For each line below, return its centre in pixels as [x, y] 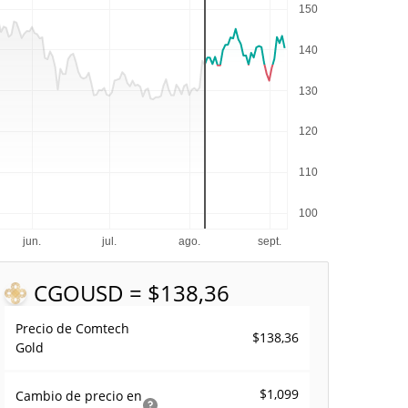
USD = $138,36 [155, 293]
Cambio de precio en [79, 396]
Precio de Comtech [73, 328]
